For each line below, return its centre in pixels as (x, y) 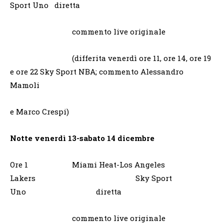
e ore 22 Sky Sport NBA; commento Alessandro (97, 71)
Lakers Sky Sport (91, 178)
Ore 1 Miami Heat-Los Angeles (87, 164)
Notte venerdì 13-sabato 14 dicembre (82, 138)
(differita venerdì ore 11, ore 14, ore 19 (110, 58)
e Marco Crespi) (39, 111)
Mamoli (25, 85)
